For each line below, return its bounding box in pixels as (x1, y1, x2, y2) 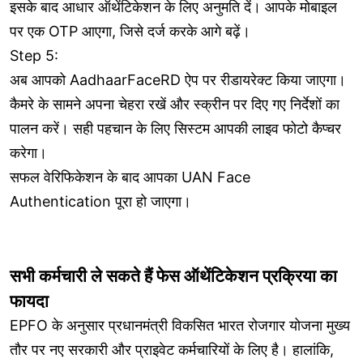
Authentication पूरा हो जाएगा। (10, 192, 191, 210)
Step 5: (10, 46, 58, 64)
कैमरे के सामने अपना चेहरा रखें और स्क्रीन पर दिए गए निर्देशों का (10, 95, 340, 113)
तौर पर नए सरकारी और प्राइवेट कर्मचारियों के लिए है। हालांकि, (10, 340, 334, 358)
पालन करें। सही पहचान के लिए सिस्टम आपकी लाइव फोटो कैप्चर (10, 119, 341, 137)
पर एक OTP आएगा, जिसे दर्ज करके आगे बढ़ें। (10, 22, 250, 40)
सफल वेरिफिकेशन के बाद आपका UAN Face (10, 168, 250, 186)
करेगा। (10, 143, 47, 161)
